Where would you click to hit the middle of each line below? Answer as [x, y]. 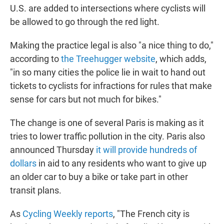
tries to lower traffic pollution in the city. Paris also [107, 136]
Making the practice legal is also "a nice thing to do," [112, 45]
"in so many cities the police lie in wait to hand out [108, 72]
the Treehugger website [108, 58]
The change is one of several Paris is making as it [107, 122]
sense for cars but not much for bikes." [86, 99]
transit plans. [36, 190]
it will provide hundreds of [146, 149]
